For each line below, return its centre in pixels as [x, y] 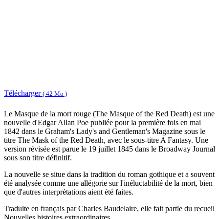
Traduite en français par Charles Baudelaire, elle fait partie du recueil [109, 209]
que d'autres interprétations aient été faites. [69, 192]
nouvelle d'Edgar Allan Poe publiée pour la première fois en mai [102, 123]
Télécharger [23, 93]
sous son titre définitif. [38, 158]
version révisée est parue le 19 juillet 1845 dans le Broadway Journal [109, 149]
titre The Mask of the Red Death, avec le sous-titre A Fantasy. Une [106, 140]
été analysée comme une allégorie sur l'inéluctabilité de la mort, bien [108, 183]
